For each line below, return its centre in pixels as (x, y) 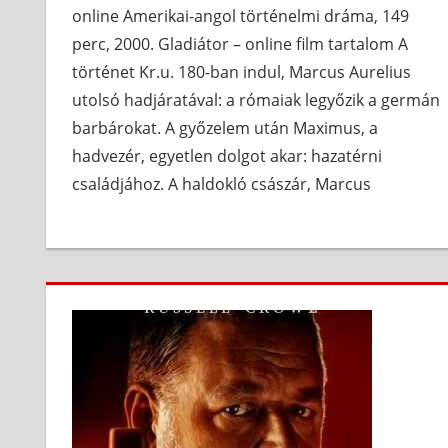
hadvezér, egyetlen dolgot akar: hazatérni (226, 156)
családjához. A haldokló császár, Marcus (221, 184)
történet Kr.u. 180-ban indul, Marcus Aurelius (241, 72)
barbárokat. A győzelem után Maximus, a (224, 128)
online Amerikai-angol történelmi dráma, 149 (240, 16)
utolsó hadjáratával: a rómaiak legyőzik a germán (255, 100)
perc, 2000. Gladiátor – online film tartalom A (239, 44)
